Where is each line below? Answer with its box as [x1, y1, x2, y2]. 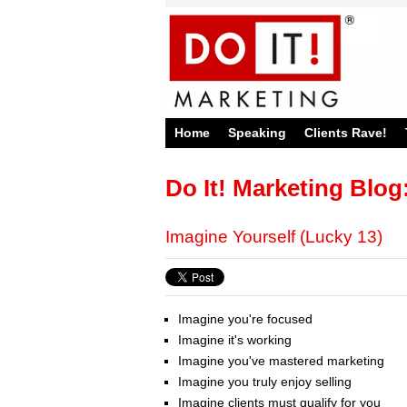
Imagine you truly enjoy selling [178, 374, 355, 390]
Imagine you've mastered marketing [178, 353, 384, 369]
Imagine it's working [178, 333, 295, 348]
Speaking [228, 125, 286, 140]
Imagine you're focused [178, 312, 313, 327]
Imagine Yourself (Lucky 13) [165, 226, 382, 246]
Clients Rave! [304, 125, 387, 140]
